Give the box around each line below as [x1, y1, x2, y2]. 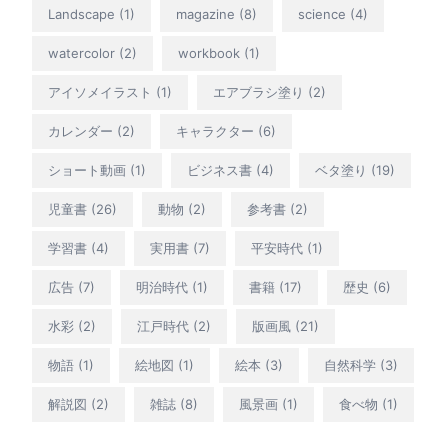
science [298, 6, 346, 22]
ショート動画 [48, 162, 126, 178]
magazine [176, 6, 235, 22]
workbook [178, 45, 240, 61]
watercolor [48, 45, 115, 61]
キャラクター [176, 123, 254, 139]
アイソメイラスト [48, 84, 152, 100]
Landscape [48, 6, 115, 22]
